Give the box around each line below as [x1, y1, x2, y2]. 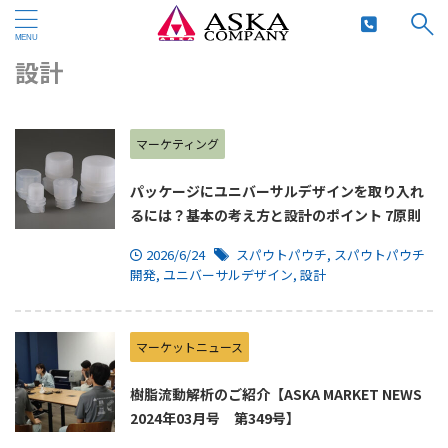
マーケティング [136, 135, 219, 152]
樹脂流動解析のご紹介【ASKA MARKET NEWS [130, 384, 422, 404]
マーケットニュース [136, 338, 243, 355]
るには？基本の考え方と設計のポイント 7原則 [130, 205, 421, 225]
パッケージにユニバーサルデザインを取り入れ [130, 181, 424, 201]
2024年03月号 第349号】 [130, 408, 300, 428]
